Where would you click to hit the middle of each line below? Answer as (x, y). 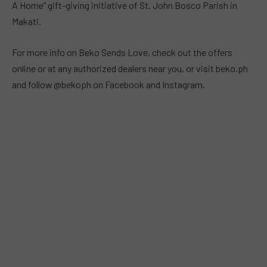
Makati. (27, 21)
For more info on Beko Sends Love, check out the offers (122, 52)
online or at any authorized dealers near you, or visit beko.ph (130, 68)
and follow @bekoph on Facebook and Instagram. (108, 84)
